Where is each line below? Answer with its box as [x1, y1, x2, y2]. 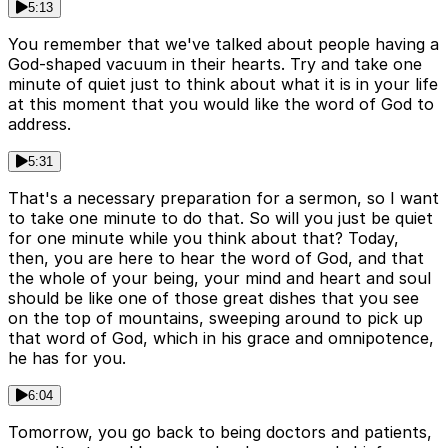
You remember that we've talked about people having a [8, 34, 439, 55]
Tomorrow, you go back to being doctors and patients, [8, 422, 432, 443]
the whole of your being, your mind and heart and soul [8, 268, 431, 289]
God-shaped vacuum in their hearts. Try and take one [8, 54, 422, 75]
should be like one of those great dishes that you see [8, 288, 419, 309]
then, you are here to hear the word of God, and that [8, 248, 424, 269]
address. [8, 114, 71, 135]
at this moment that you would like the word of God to [8, 94, 434, 115]
